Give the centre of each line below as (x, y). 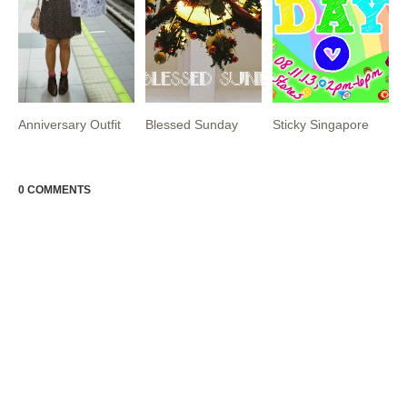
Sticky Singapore (321, 124)
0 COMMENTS (55, 190)
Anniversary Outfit (69, 124)
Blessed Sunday (192, 124)
